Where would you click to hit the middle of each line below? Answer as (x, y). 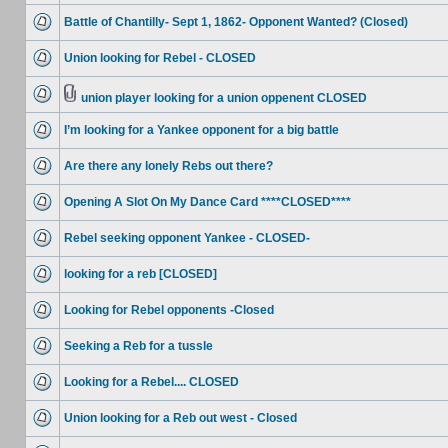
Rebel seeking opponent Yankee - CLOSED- (187, 238)
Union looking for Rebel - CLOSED (160, 58)
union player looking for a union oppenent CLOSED (224, 98)
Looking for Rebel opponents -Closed (169, 310)
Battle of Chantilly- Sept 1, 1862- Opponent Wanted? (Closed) (236, 22)
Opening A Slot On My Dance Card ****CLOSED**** (207, 202)
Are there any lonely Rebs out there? (168, 166)
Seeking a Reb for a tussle (138, 346)
